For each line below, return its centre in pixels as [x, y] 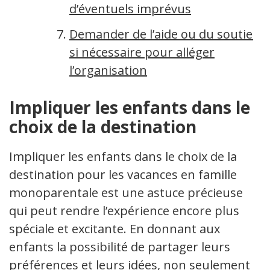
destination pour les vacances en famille [123, 174]
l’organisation [108, 70]
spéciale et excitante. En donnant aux [115, 229]
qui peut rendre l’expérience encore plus [124, 211]
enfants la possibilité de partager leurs [120, 247]
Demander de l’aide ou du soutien [165, 34]
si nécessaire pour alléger [142, 52]
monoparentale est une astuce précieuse [126, 193]
